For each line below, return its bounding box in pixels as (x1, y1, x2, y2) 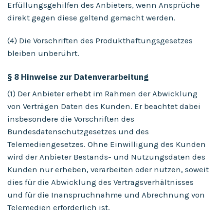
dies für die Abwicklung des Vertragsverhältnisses (7, 177, 194, 187)
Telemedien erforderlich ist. (7, 202, 110, 212)
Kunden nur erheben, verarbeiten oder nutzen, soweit (7, 164, 209, 174)
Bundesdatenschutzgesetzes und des (7, 127, 149, 136)
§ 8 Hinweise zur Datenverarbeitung (7, 72, 148, 83)
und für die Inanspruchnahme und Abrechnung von (7, 190, 205, 200)
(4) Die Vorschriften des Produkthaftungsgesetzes (7, 36, 193, 46)
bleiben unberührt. (7, 49, 79, 58)
